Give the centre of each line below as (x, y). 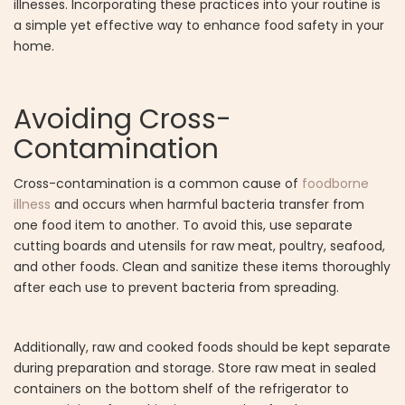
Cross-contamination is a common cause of (158, 184)
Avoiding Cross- (122, 120)
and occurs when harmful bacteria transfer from (207, 205)
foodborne (335, 184)
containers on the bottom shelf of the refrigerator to (181, 389)
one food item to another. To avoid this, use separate (183, 226)
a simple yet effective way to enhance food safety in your (199, 26)
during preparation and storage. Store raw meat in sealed (195, 368)
